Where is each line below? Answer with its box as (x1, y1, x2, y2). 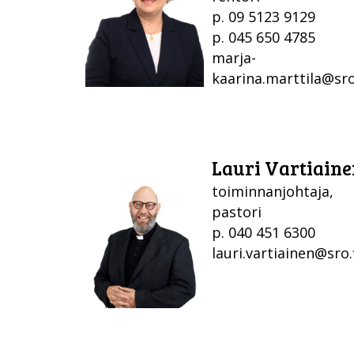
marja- (212, 47, 256, 67)
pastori (212, 201, 262, 221)
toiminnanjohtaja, (212, 181, 333, 201)
